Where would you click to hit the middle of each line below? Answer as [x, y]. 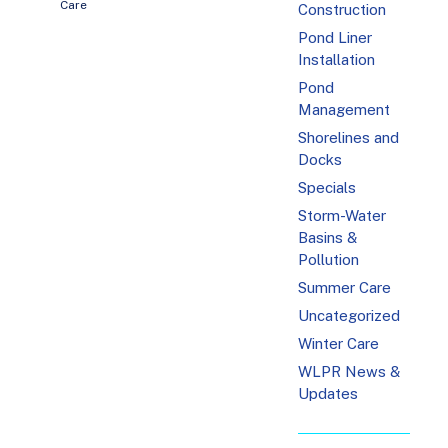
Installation [337, 60]
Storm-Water [342, 216]
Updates [328, 394]
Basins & [328, 238]
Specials [327, 188]
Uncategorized [349, 316]
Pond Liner [335, 38]
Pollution [329, 260]
